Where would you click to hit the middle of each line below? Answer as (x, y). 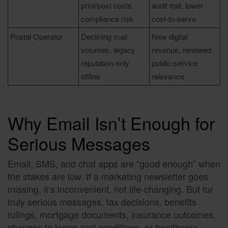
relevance (168, 76)
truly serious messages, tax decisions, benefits (102, 202)
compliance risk (107, 19)
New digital (170, 37)
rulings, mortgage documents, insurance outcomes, (112, 215)
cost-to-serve (174, 19)
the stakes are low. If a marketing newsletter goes (108, 176)
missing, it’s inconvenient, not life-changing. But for (110, 189)
